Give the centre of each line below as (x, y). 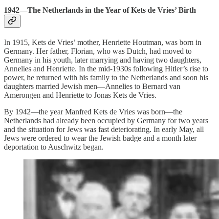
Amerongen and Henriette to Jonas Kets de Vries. (80, 95)
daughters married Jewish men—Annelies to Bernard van (92, 87)
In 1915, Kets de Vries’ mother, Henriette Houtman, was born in (103, 43)
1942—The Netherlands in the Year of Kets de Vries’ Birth (100, 10)
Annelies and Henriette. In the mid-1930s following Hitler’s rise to (106, 69)
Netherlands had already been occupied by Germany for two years (106, 121)
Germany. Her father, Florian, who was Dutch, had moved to (98, 51)
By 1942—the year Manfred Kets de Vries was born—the (93, 112)
